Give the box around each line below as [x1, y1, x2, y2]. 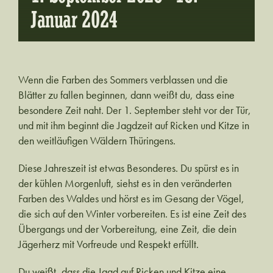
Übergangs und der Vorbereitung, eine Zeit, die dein [18, 222, 236, 236]
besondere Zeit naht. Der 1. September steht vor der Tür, [18, 103, 251, 118]
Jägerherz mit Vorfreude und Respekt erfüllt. [18, 237, 199, 252]
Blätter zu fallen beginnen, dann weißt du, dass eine [18, 88, 235, 102]
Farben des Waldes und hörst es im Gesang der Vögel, [18, 191, 244, 206]
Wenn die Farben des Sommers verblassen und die [18, 73, 228, 87]
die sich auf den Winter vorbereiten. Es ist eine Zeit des [18, 207, 246, 221]
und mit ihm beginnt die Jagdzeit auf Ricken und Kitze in [18, 118, 249, 133]
